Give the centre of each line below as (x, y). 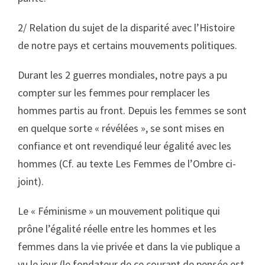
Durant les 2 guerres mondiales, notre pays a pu (122, 75)
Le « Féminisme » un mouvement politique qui (119, 211)
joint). (31, 181)
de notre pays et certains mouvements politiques (126, 45)
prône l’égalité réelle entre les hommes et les (117, 229)
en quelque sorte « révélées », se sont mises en (121, 128)
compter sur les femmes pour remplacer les (114, 93)
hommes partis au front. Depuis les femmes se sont (132, 110)
